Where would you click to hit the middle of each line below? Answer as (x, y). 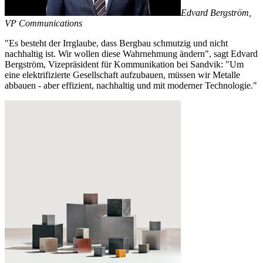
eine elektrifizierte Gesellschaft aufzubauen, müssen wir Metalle (122, 75)
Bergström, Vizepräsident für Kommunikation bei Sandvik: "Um (124, 64)
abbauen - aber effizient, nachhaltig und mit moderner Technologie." (131, 85)
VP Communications (43, 23)
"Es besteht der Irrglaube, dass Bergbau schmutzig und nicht (116, 43)
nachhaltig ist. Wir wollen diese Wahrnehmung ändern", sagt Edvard (131, 53)
